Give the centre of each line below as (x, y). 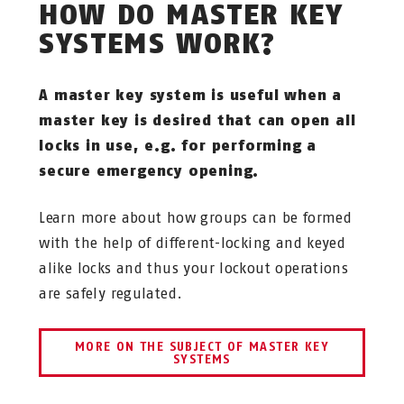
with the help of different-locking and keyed (193, 243)
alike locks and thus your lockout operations (194, 268)
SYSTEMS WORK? (158, 43)
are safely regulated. (111, 293)
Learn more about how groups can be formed (196, 217)
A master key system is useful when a (191, 95)
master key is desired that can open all (197, 120)
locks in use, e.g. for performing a (178, 145)
